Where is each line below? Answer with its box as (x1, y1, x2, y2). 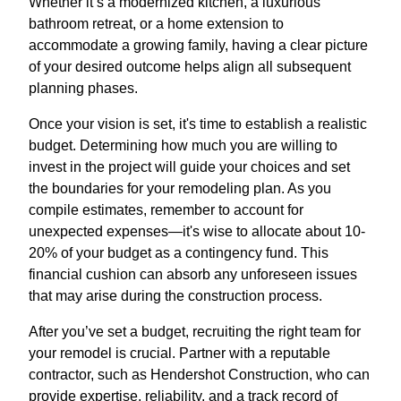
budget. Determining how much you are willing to (29, 138, 337, 154)
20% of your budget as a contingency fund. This (29, 245, 328, 261)
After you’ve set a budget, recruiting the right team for (29, 324, 361, 340)
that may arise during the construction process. (29, 288, 322, 304)
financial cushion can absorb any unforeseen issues (29, 267, 357, 283)
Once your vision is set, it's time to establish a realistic (29, 116, 367, 132)
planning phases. (29, 81, 138, 97)
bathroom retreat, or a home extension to (29, 16, 284, 32)
